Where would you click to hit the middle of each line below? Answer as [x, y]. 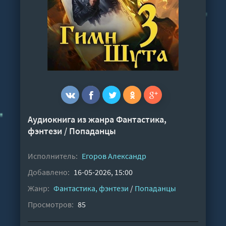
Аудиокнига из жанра [72, 119]
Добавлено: [49, 172]
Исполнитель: [53, 156]
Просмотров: [51, 204]
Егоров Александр [114, 156]
